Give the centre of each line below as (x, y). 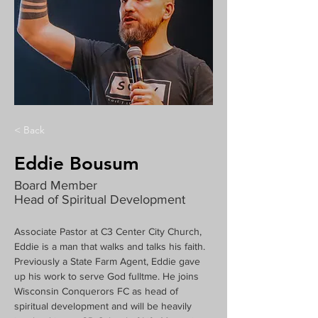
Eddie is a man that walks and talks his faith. (111, 246)
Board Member (56, 185)
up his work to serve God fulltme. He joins (108, 276)
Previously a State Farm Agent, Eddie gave (109, 261)
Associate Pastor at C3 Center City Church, (109, 231)
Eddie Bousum (77, 164)
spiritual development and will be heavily (104, 306)
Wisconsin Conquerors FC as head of (98, 291)
